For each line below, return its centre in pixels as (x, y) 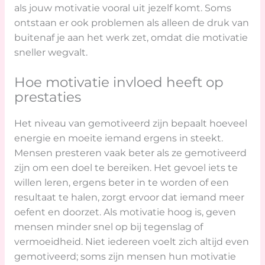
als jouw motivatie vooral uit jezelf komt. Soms (122, 8)
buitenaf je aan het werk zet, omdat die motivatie (131, 38)
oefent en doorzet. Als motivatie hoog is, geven (125, 212)
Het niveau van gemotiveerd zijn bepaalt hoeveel (130, 124)
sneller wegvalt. (51, 53)
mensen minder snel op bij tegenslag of (108, 227)
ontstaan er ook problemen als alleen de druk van (131, 23)
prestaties (47, 97)
